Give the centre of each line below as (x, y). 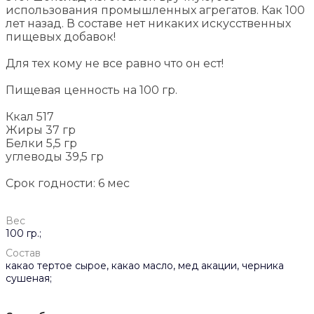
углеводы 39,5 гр (55, 157)
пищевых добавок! (61, 37)
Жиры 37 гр (41, 130)
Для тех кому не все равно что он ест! (115, 64)
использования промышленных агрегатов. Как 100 (155, 11)
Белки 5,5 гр (44, 144)
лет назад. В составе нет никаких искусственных (148, 24)
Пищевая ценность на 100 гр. (91, 90)
